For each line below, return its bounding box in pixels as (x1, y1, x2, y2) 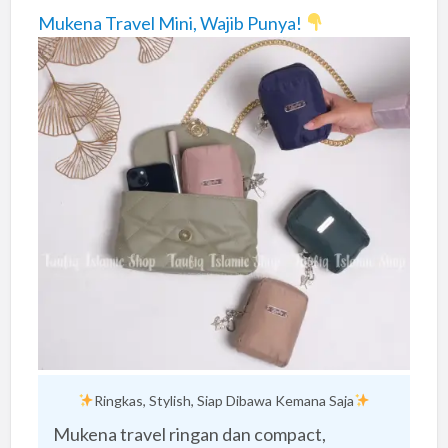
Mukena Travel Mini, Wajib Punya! (37, 11, 305, 34)
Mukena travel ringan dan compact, (52, 423, 326, 446)
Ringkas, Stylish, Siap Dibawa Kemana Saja (94, 392, 354, 410)
